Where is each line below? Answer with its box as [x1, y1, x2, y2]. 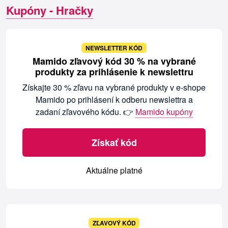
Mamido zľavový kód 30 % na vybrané [32, 54, 196, 68]
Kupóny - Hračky [6, 2, 93, 19]
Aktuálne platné [85, 164, 142, 177]
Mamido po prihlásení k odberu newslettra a [35, 94, 193, 106]
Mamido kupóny [135, 106, 193, 118]
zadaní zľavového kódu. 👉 [35, 106, 135, 118]
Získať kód [91, 136, 137, 150]
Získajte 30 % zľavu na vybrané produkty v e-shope [22, 81, 206, 94]
